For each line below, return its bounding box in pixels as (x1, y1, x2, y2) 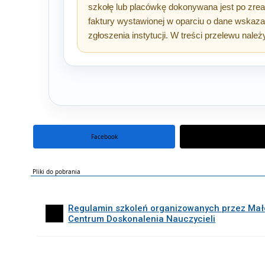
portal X (240, 132, 262, 141)
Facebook (91, 132, 118, 141)
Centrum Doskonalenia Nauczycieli (68, 214, 216, 224)
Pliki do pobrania (33, 167, 80, 176)
